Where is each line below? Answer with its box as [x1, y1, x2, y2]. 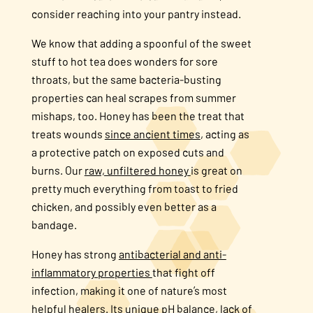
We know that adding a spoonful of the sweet [31, 36, 252, 50]
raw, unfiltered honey [84, 163, 191, 177]
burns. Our [31, 163, 85, 177]
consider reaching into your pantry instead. [31, 7, 241, 20]
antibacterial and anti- [118, 247, 226, 261]
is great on [190, 163, 242, 177]
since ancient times [104, 127, 201, 140]
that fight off [152, 265, 215, 279]
